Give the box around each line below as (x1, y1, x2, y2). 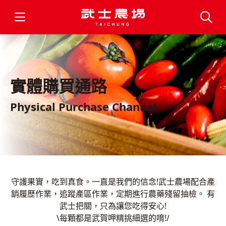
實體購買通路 (10, 75, 107, 97)
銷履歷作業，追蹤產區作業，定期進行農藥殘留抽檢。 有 (11, 188, 215, 199)
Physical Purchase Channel (10, 99, 157, 114)
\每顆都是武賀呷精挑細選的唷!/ (56, 212, 169, 223)
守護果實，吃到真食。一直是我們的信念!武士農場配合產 (11, 176, 215, 187)
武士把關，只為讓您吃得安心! (60, 200, 166, 211)
